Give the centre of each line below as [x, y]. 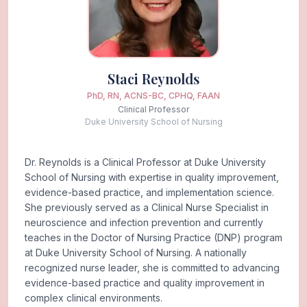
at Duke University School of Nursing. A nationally [136, 252]
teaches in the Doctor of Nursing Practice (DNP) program [153, 237]
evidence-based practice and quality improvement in [145, 282]
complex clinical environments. [94, 297]
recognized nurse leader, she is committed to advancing [152, 267]
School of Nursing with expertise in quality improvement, [152, 177]
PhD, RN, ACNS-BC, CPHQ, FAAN [153, 95]
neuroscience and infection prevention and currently [144, 222]
